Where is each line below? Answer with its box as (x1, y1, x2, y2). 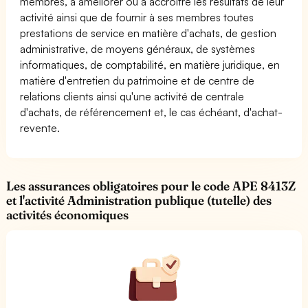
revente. (20, 120, 60, 135)
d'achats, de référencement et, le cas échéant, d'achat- (20, 104, 283, 119)
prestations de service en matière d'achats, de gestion (20, 25, 277, 40)
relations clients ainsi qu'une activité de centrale (20, 89, 245, 103)
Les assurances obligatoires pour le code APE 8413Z (6, 177, 296, 194)
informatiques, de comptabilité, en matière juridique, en (20, 57, 280, 71)
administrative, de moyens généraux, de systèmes (20, 41, 256, 56)
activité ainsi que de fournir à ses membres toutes (20, 10, 254, 24)
